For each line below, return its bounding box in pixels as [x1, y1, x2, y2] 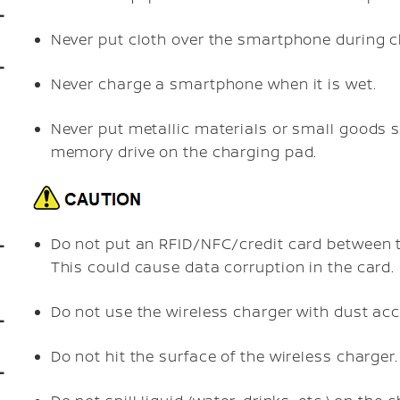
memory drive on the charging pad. [50, 142, 318, 162]
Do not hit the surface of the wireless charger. [50, 346, 398, 366]
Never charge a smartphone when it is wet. [50, 74, 377, 94]
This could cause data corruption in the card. [50, 257, 396, 277]
